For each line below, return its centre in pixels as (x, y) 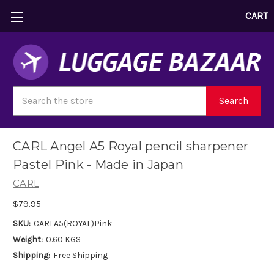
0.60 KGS (63, 239)
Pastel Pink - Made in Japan (98, 165)
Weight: (28, 239)
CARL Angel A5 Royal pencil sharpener (131, 146)
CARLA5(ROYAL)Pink (72, 223)
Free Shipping (80, 255)
